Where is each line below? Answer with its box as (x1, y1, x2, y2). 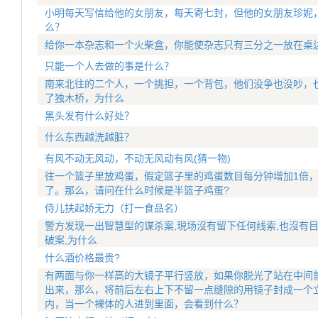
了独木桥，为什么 (45, 92, 124, 104)
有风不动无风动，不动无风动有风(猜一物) (45, 153, 231, 164)
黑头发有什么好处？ (45, 110, 134, 121)
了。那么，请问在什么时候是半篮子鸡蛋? (45, 185, 229, 196)
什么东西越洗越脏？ (45, 131, 134, 143)
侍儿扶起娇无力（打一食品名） (45, 202, 184, 214)
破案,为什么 (45, 234, 97, 246)
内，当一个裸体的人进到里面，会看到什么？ (45, 298, 243, 309)
